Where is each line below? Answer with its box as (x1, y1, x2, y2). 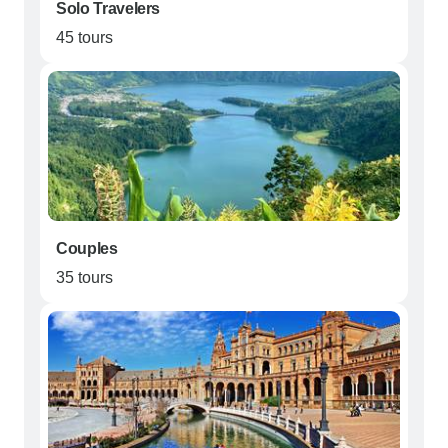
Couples (56, 240, 118, 258)
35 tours (56, 269, 113, 287)
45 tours (56, 29, 113, 47)
